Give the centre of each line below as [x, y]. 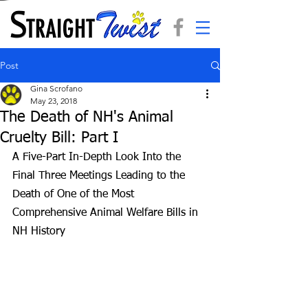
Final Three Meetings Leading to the [100, 176]
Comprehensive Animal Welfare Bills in [107, 213]
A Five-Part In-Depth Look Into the [98, 157]
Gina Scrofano [56, 88]
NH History [39, 232]
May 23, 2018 [54, 101]
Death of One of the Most [75, 195]
